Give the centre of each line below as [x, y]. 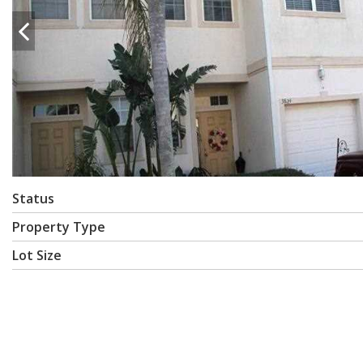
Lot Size [37, 255]
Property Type [59, 227]
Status [33, 199]
